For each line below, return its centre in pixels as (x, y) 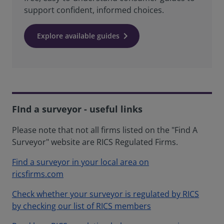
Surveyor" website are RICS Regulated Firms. (95, 142)
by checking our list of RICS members (81, 206)
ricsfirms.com (38, 174)
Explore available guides (78, 36)
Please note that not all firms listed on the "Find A (105, 130)
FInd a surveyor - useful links (77, 109)
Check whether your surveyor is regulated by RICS (105, 194)
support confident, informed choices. (94, 10)
